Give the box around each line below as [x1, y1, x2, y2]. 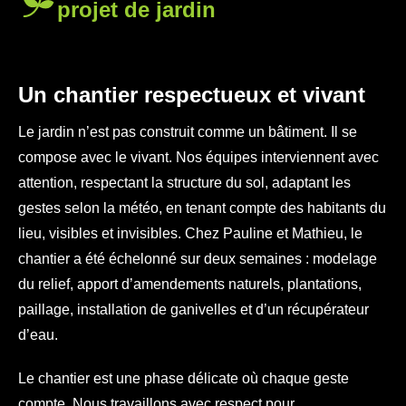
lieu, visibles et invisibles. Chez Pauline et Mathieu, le [18, 225, 362, 241]
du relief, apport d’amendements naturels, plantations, [18, 275, 362, 292]
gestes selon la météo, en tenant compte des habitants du [18, 199, 386, 216]
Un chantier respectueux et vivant [18, 82, 365, 107]
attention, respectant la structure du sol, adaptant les [18, 174, 351, 190]
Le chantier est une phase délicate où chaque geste [18, 370, 349, 386]
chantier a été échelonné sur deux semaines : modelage [18, 250, 377, 266]
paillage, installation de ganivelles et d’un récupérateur [18, 301, 369, 317]
